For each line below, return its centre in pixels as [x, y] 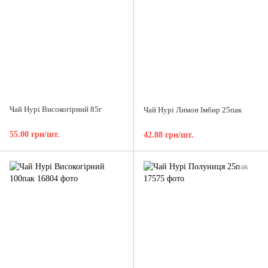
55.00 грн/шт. [35, 135]
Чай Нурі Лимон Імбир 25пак [193, 110]
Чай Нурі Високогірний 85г [56, 109]
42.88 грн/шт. [169, 135]
